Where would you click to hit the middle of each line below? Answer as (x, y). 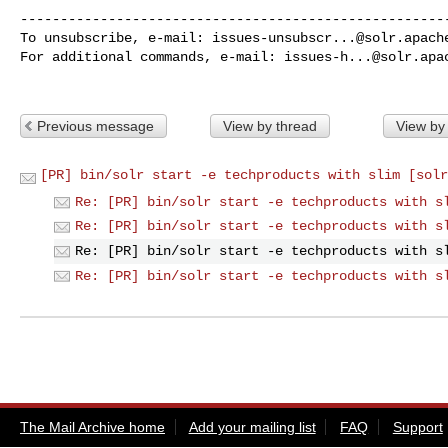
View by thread (269, 125)
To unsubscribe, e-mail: (116, 37)
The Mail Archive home (92, 427)
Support (417, 427)
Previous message (95, 125)
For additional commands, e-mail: (152, 56)
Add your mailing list (252, 427)
